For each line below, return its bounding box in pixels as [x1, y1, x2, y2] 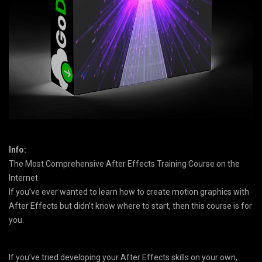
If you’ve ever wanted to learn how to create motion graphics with [9, 187, 249, 196]
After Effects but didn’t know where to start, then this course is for [9, 201, 252, 211]
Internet [9, 173, 38, 182]
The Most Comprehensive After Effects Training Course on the [9, 158, 240, 168]
